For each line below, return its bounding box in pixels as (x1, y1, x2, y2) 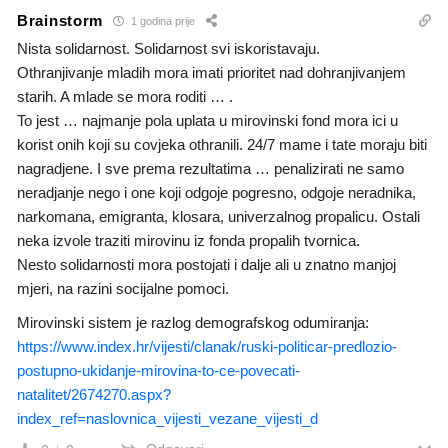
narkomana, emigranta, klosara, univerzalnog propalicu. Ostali (17, 207, 420, 225)
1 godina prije (128, 15, 195, 28)
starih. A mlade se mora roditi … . (17, 87, 233, 105)
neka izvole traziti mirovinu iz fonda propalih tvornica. (17, 231, 360, 249)
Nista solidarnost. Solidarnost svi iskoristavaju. (17, 39, 320, 57)
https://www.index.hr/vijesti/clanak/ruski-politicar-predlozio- (17, 337, 397, 355)
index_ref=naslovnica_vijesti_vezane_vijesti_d (17, 409, 318, 427)
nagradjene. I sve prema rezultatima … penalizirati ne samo (17, 159, 404, 177)
